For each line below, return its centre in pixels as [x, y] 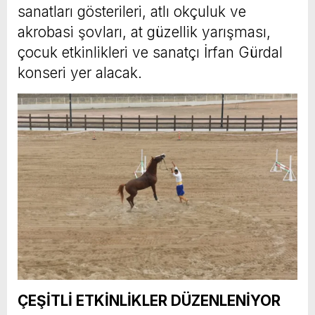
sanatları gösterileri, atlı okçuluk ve [132, 11]
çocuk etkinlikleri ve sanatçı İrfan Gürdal [150, 52]
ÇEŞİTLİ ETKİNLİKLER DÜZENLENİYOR [149, 301]
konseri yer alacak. [80, 72]
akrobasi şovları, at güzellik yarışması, [144, 32]
